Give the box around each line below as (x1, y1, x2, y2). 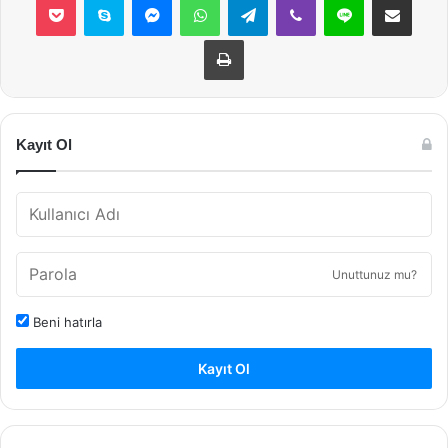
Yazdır (243, 30, 281, 47)
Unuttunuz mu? (332, 266, 417, 282)
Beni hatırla (29, 313, 102, 330)
